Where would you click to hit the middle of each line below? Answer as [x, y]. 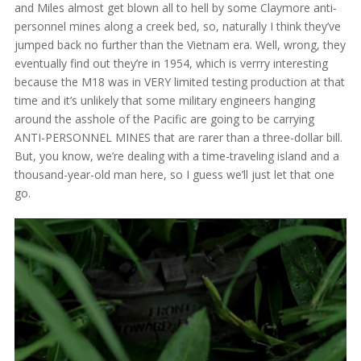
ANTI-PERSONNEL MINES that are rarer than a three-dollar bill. [178, 137]
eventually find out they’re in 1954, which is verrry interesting [171, 63]
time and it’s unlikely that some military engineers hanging [164, 100]
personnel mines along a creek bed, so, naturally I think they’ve [177, 26]
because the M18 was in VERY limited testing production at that [179, 81]
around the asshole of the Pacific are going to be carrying [164, 118]
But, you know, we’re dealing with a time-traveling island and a [176, 156]
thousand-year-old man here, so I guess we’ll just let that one [174, 174]
